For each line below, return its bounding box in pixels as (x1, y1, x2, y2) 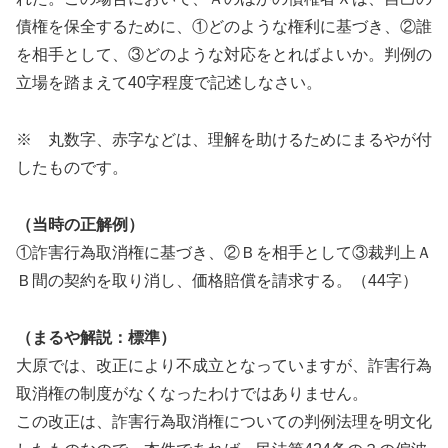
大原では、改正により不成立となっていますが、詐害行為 (16, 356, 432, 374)
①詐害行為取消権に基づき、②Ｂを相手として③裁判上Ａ (16, 243, 432, 261)
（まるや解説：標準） (16, 328, 176, 346)
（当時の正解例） (16, 215, 144, 233)
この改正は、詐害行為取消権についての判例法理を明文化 (16, 412, 432, 430)
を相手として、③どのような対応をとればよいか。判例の (16, 46, 432, 64)
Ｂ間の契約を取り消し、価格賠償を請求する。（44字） (16, 271, 418, 289)
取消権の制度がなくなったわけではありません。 (16, 384, 368, 402)
